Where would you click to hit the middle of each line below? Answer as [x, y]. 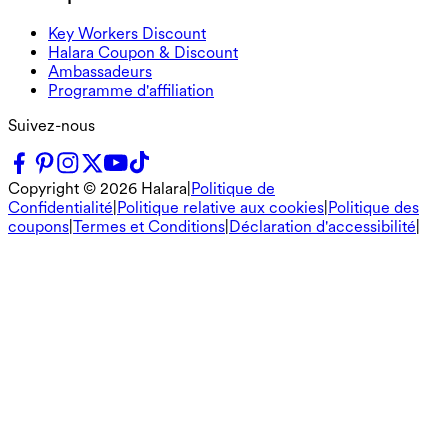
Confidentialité [60, 207]
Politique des [373, 207]
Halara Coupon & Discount [143, 52]
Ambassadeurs [100, 71]
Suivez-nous [51, 125]
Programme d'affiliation [131, 90]
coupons [38, 226]
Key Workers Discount [127, 33]
